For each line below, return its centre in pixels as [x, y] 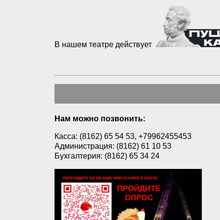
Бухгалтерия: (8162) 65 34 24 [107, 156]
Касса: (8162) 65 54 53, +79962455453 [123, 136]
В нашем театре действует [105, 44]
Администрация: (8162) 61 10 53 [113, 146]
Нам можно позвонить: [100, 119]
